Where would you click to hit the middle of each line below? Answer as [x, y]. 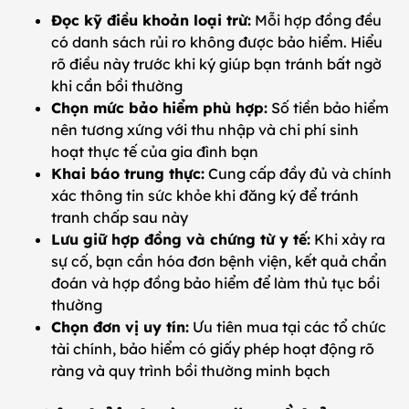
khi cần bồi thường [117, 86]
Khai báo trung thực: [128, 174]
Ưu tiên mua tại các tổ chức [288, 327]
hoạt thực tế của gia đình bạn [155, 152]
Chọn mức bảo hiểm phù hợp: [159, 108]
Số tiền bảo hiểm [328, 108]
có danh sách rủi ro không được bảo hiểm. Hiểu [217, 42]
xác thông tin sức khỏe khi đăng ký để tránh [205, 196]
